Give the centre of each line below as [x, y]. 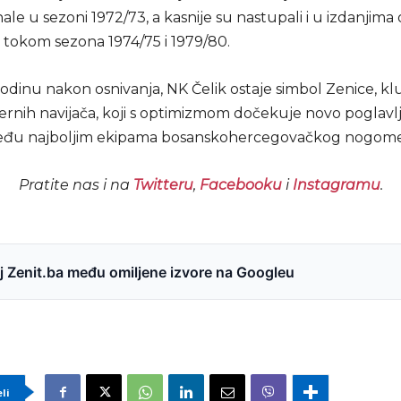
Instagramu [336, 185]
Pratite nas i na [76, 185]
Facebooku [240, 185]
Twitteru [163, 185]
